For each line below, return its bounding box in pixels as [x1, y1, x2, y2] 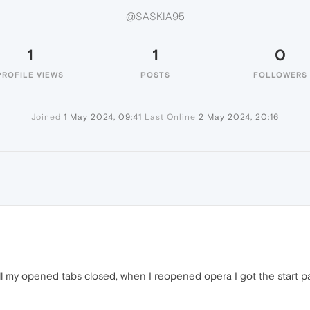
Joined [31, 112, 61, 122]
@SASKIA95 [125, 10, 185, 23]
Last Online [145, 112, 196, 122]
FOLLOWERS [253, 71, 307, 79]
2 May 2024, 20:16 [199, 112, 279, 122]
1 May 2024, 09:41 [64, 112, 142, 122]
